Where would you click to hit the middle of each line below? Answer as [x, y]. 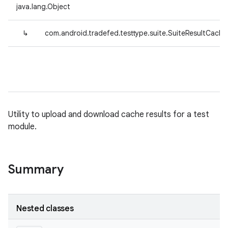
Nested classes [45, 209]
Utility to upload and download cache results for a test [109, 115]
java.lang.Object [43, 7]
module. [22, 127]
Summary [36, 169]
